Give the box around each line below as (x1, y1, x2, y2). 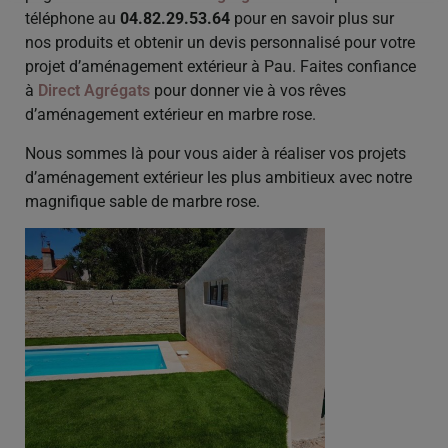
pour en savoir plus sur (230, 9, 394, 29)
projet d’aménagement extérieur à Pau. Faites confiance (25, 57, 416, 77)
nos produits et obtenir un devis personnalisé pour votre (25, 33, 415, 53)
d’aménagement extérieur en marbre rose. (25, 105, 316, 125)
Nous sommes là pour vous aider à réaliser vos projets (25, 143, 406, 163)
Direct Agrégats (38, 81, 150, 101)
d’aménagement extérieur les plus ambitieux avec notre (25, 167, 412, 187)
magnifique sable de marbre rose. (25, 191, 260, 211)
